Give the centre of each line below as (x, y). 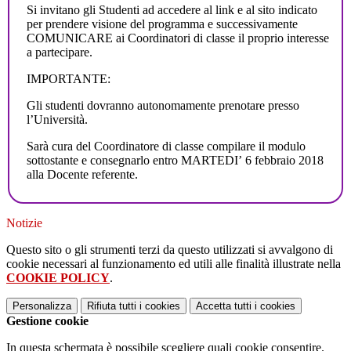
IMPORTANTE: (69, 78)
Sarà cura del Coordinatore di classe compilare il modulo (166, 146)
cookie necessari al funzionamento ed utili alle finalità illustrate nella (174, 263)
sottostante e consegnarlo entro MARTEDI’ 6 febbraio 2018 (175, 160)
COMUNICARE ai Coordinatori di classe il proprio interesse (178, 38)
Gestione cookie (47, 320)
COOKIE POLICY (58, 277)
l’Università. (57, 119)
